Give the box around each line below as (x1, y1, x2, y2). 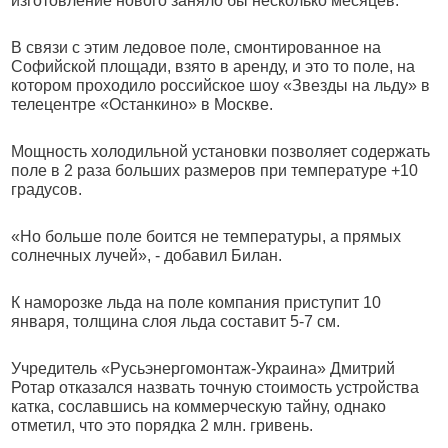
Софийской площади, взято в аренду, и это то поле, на (11, 58, 416, 75)
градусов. (11, 181, 83, 198)
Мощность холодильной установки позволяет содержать (11, 143, 431, 160)
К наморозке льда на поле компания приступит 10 (11, 294, 382, 311)
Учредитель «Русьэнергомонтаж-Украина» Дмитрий (11, 360, 396, 377)
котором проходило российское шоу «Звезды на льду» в (11, 77, 431, 94)
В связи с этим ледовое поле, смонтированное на (11, 39, 382, 56)
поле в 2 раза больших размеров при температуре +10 (11, 162, 419, 179)
